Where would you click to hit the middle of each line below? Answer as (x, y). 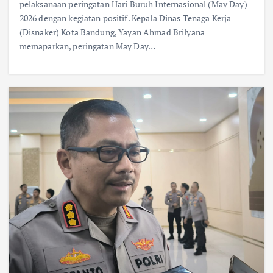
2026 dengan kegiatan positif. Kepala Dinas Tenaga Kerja (125, 18)
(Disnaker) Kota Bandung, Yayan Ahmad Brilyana (112, 32)
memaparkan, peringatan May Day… (87, 46)
